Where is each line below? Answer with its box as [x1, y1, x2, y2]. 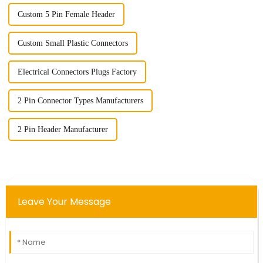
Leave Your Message [17, 194, 111, 208]
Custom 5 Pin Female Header [17, 9, 115, 19]
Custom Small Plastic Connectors [17, 38, 128, 48]
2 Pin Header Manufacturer [17, 124, 108, 134]
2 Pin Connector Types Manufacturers [17, 96, 143, 105]
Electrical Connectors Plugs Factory [17, 67, 137, 76]
